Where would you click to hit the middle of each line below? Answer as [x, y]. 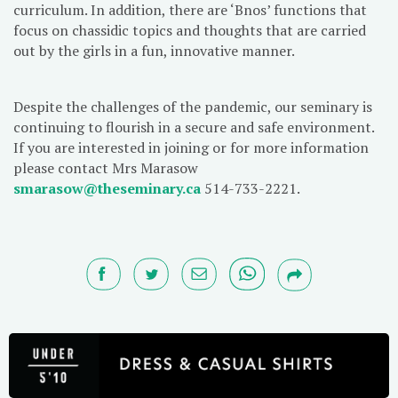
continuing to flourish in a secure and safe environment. [194, 127]
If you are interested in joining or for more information [191, 147]
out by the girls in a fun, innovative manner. [154, 50]
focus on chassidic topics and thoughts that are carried [190, 30]
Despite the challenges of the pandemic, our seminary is [193, 106]
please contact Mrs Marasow [106, 167]
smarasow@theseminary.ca [107, 188]
